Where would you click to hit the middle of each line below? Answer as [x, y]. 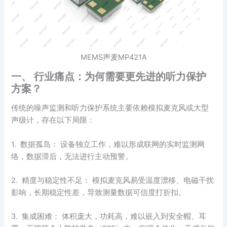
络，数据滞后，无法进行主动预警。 [72, 156]
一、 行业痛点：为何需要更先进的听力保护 [109, 77]
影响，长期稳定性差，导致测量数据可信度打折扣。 [99, 193]
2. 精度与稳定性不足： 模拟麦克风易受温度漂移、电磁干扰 [113, 181]
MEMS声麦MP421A [113, 57]
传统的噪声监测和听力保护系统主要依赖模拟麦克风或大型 [110, 108]
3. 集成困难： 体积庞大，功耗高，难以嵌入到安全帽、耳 [109, 217]
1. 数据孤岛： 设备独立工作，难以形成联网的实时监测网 [108, 144]
